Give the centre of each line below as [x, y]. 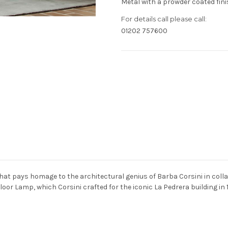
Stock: [132, 79]
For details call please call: [164, 19]
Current [134, 69]
